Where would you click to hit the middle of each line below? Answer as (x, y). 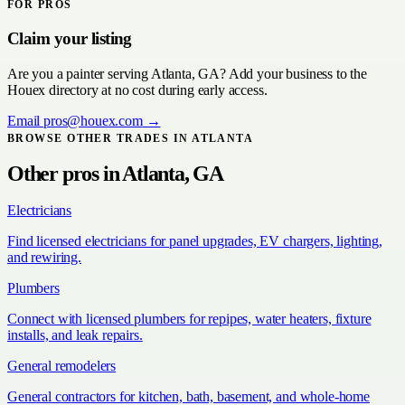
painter (85, 73)
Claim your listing (70, 38)
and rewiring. (44, 258)
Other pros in (65, 174)
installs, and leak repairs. (75, 335)
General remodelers (62, 366)
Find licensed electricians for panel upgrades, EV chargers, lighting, (195, 241)
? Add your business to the (293, 73)
